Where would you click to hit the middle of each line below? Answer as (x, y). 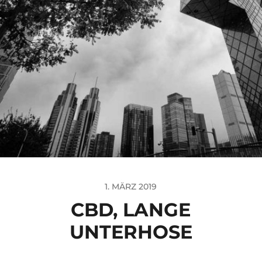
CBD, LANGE (131, 210)
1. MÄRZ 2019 (131, 187)
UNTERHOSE (131, 232)
